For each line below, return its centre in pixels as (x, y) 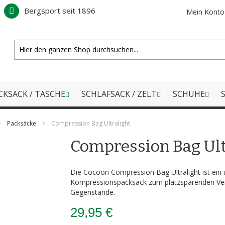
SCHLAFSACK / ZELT (119, 94)
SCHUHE (189, 94)
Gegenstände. (93, 192)
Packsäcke (22, 123)
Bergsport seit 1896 (60, 11)
